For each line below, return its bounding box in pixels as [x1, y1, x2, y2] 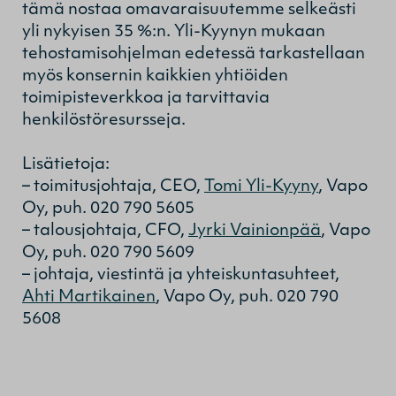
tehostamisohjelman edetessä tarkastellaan [22, 45, 365, 63]
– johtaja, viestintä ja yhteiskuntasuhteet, [22, 266, 339, 284]
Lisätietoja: [22, 156, 110, 173]
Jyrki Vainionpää [188, 222, 321, 240]
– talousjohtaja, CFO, [22, 222, 188, 240]
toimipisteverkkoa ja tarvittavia [22, 89, 270, 107]
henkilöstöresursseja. [22, 111, 186, 129]
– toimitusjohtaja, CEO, [22, 178, 204, 195]
